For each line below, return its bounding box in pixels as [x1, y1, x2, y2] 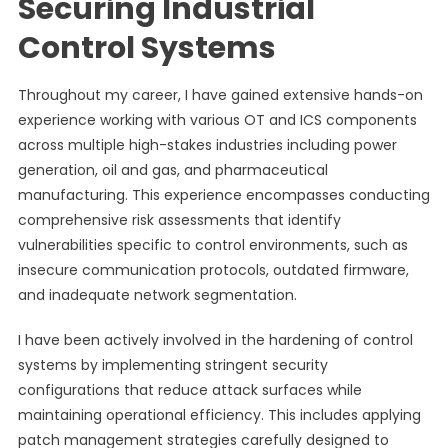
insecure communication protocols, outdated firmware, [17, 260, 409, 280]
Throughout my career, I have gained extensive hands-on [17, 85, 423, 105]
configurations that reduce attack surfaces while [17, 380, 362, 400]
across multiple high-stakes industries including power [17, 135, 397, 155]
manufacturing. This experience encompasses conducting [17, 185, 430, 205]
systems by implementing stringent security [17, 355, 328, 375]
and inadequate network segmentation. [17, 285, 297, 305]
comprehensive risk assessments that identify [17, 210, 341, 230]
